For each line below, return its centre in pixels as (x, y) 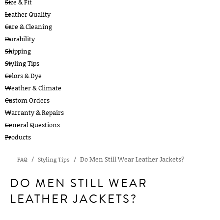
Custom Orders (27, 100)
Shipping (18, 51)
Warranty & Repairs (34, 112)
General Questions (32, 125)
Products (18, 137)
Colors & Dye (23, 76)
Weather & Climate (33, 88)
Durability (20, 39)
